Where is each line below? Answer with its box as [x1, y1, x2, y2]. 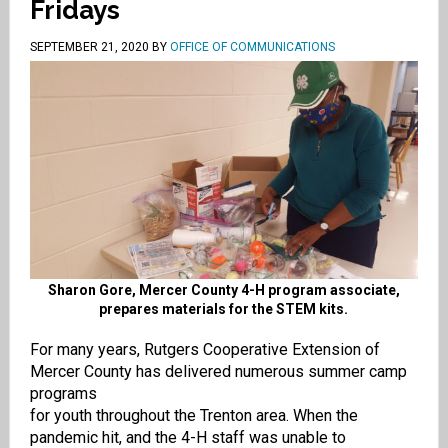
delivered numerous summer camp [164, 362, 407, 382]
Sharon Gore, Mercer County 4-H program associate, [47, 282, 400, 299]
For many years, [29, 340, 140, 360]
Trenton [199, 406, 252, 426]
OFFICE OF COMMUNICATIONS [169, 40, 335, 54]
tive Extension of [261, 340, 380, 360]
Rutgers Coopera [139, 340, 262, 360]
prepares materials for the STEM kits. [99, 301, 349, 318]
